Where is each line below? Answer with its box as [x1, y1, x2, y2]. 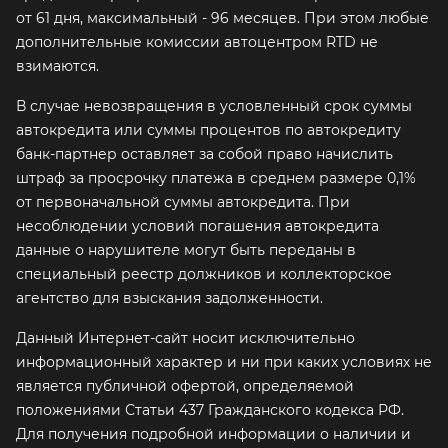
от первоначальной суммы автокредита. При [16, 193, 350, 212]
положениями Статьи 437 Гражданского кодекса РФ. [16, 401, 404, 420]
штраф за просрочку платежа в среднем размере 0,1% [16, 169, 416, 188]
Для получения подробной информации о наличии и [16, 425, 411, 444]
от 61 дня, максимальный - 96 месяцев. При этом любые [16, 9, 429, 28]
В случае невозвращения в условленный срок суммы [16, 97, 412, 116]
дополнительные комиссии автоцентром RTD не [16, 33, 378, 52]
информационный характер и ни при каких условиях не [16, 353, 432, 372]
